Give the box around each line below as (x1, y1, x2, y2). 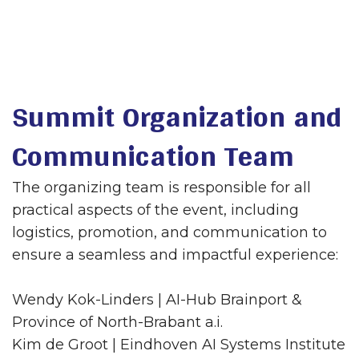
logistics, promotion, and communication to (12, 224, 327, 241)
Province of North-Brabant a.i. (12, 313, 223, 331)
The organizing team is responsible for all (12, 179, 311, 196)
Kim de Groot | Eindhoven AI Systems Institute (12, 336, 345, 353)
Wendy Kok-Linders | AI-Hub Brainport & (12, 291, 302, 309)
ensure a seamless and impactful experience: (12, 246, 338, 264)
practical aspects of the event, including (12, 201, 299, 219)
